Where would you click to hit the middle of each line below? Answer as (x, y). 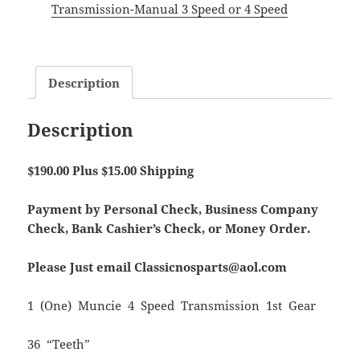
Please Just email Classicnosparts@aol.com (159, 267)
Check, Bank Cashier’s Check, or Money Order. (169, 229)
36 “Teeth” (59, 344)
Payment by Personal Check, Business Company (173, 209)
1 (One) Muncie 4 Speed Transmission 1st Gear (172, 306)
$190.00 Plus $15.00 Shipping (111, 171)
